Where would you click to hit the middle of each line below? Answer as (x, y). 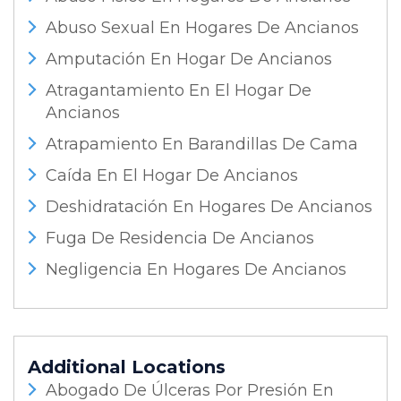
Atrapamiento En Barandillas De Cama (202, 144)
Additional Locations (127, 367)
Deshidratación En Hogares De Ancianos (209, 207)
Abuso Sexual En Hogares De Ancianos (202, 28)
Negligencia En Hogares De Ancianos (196, 269)
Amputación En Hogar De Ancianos (189, 59)
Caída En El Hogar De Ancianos (172, 175)
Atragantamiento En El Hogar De (179, 90)
